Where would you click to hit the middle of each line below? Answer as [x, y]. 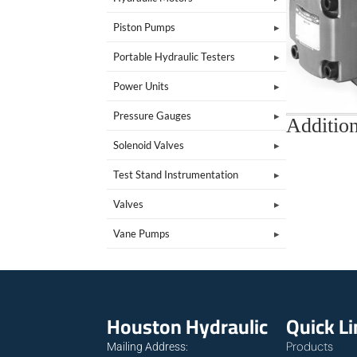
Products [309, 346]
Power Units [141, 86]
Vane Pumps [142, 233]
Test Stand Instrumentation [176, 174]
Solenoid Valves [149, 145]
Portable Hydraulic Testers [175, 56]
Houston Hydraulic [188, 326]
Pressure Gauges [153, 115]
